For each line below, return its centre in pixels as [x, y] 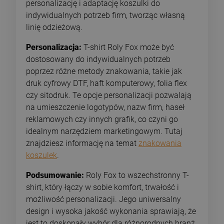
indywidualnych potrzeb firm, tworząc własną [105, 15]
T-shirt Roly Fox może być [128, 47]
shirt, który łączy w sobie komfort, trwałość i [102, 187]
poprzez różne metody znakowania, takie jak [104, 71]
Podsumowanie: [55, 175]
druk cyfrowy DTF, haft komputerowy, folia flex [106, 83]
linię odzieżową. [54, 27]
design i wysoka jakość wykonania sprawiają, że [111, 211]
